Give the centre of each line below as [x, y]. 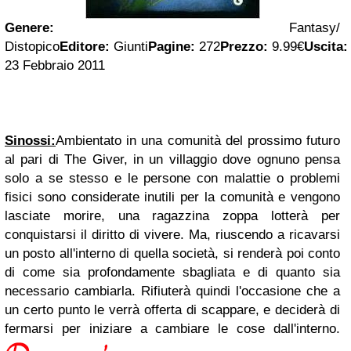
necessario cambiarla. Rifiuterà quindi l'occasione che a [172, 291]
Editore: [85, 47]
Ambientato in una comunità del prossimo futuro [198, 141]
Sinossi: [30, 141]
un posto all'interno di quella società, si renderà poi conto [172, 253]
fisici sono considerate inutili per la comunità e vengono [172, 197]
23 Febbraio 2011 [55, 65]
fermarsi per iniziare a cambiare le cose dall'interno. [172, 329]
